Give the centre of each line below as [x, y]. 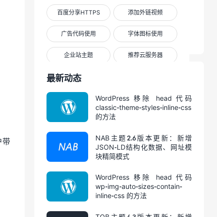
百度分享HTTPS [78, 12]
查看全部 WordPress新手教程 [109, 76]
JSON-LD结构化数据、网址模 [144, 147]
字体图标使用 [145, 34]
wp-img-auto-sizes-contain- [139, 186]
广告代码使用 [79, 34]
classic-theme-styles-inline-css [143, 107]
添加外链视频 [145, 12]
